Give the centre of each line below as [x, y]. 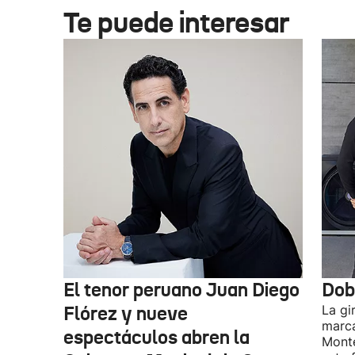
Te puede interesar [176, 23]
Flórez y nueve [126, 314]
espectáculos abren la [157, 338]
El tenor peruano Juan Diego [181, 290]
